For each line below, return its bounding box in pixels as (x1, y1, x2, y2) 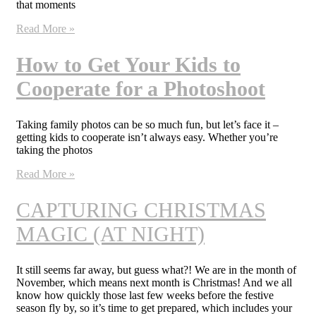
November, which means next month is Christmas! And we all (16, 276, 292, 288)
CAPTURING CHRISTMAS (16, 198, 266, 222)
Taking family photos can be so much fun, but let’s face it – (16, 119, 279, 131)
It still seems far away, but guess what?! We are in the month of (16, 263, 296, 276)
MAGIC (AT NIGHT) (16, 222, 205, 246)
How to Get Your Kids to (16, 53, 241, 77)
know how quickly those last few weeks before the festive (16, 288, 274, 301)
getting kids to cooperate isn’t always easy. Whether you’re (16, 131, 278, 144)
